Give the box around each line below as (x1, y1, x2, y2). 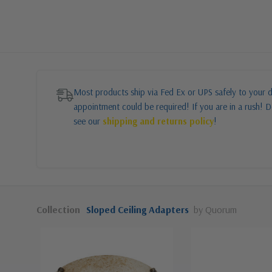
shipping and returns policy (103, 115, 214, 127)
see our (73, 115, 103, 127)
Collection (36, 203, 80, 216)
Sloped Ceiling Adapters (86, 203, 189, 216)
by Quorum (194, 203, 237, 216)
